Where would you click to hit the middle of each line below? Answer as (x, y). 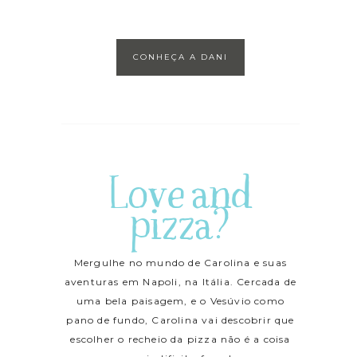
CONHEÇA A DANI (180, 57)
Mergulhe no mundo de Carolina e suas (180, 263)
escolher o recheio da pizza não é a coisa (180, 339)
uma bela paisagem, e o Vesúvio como (180, 301)
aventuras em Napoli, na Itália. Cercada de (180, 282)
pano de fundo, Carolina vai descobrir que (180, 320)
